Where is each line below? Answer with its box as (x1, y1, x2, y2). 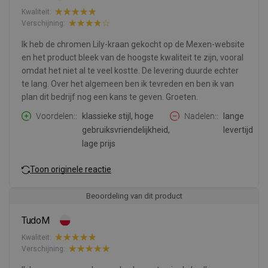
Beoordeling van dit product (86, 191, 182, 201)
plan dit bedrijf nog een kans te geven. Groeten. (22, 92, 198, 102)
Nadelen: (184, 111, 217, 121)
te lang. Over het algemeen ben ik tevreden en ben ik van (22, 79, 234, 89)
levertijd (223, 125, 253, 135)
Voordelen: (36, 111, 75, 121)
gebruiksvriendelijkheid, (82, 125, 170, 135)
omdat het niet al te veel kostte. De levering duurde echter (22, 66, 239, 76)
